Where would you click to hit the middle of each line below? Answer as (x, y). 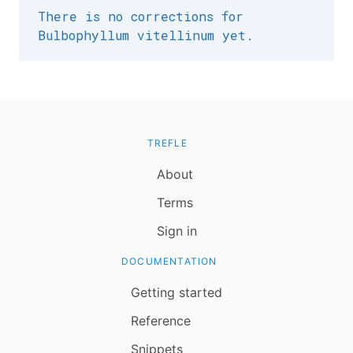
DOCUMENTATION (169, 261)
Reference (161, 321)
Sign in (176, 231)
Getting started (176, 292)
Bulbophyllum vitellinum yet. (146, 35)
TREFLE (167, 143)
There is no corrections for (141, 16)
